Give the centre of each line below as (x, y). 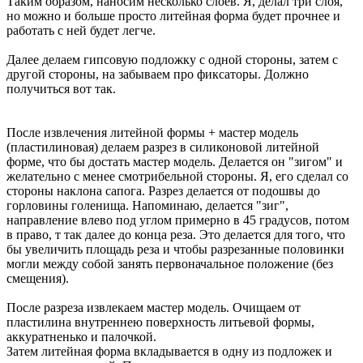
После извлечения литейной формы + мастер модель (152, 133)
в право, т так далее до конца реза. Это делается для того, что (176, 235)
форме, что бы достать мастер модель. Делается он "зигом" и (175, 162)
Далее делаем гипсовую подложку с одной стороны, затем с (172, 60)
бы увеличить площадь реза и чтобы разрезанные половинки (175, 250)
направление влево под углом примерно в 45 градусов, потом (178, 220)
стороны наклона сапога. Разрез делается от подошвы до (163, 191)
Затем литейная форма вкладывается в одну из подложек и (169, 352)
